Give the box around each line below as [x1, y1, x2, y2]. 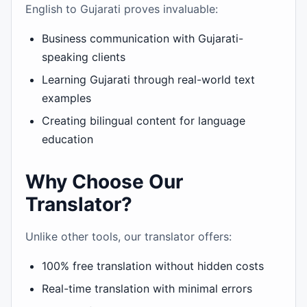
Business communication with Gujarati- [42, 32, 243, 45]
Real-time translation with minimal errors [42, 282, 252, 295]
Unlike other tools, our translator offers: [25, 230, 232, 243]
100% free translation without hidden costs [42, 259, 264, 273]
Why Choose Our [25, 170, 183, 193]
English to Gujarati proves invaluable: [25, 2, 218, 16]
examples [42, 91, 91, 105]
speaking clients [42, 50, 125, 64]
